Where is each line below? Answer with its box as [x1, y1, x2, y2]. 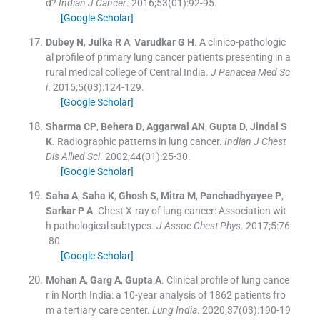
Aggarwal [146, 120, 189, 132]
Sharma [45, 120, 81, 132]
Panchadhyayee [199, 189, 273, 201]
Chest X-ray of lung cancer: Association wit [97, 204, 286, 216]
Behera [100, 120, 134, 132]
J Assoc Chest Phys [156, 219, 241, 231]
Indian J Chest [224, 135, 286, 147]
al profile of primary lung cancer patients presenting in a [45, 51, 291, 63]
